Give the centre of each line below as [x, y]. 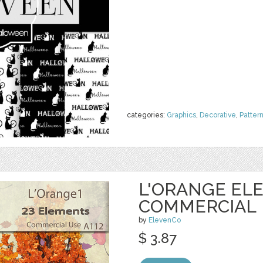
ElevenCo [165, 220]
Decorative [218, 115]
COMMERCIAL [198, 206]
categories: [147, 115]
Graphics [181, 115]
